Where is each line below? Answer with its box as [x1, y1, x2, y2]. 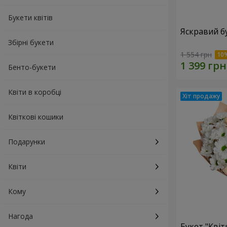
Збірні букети [8, 37, 54, 47]
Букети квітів [8, 13, 53, 22]
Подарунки [8, 137, 45, 146]
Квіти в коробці [8, 87, 61, 97]
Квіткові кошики [8, 112, 63, 122]
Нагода [8, 211, 33, 221]
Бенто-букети [8, 62, 56, 72]
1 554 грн [180, 50, 212, 60]
